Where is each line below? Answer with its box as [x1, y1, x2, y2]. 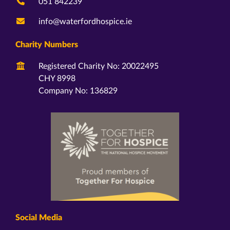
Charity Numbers [15, 41, 78, 49]
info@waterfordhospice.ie [39, 17, 132, 26]
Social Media [15, 214, 62, 222]
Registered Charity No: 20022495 [39, 62, 159, 70]
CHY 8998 [39, 74, 75, 83]
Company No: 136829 [39, 87, 118, 95]
